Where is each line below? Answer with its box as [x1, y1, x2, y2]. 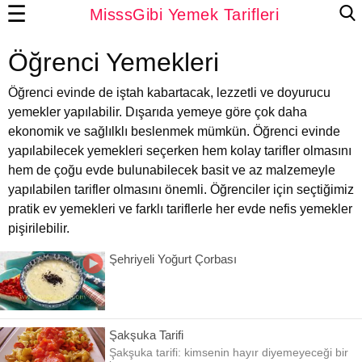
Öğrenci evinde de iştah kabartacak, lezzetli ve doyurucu [8, 86, 330, 99]
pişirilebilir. [8, 221, 69, 235]
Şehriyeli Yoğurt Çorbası [109, 252, 237, 266]
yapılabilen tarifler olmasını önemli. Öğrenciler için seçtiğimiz [8, 183, 354, 196]
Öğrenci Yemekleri [8, 48, 219, 77]
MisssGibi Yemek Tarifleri [89, 6, 280, 23]
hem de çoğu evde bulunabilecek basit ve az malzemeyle [8, 163, 335, 177]
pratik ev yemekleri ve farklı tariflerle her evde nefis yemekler [8, 202, 352, 216]
